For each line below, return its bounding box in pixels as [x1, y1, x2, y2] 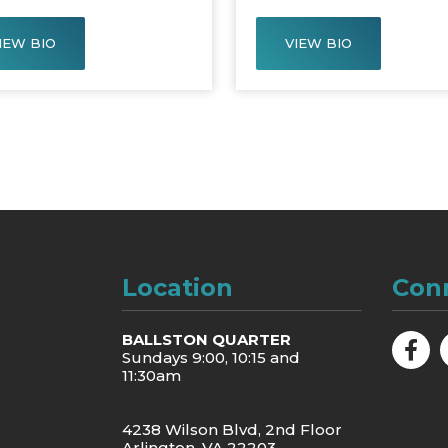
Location [121, 272, 233, 302]
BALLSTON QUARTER [121, 329, 291, 349]
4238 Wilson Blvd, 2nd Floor [121, 419, 342, 439]
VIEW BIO [284, 34, 352, 51]
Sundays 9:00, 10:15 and [121, 347, 300, 367]
